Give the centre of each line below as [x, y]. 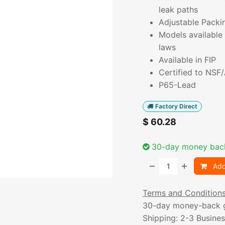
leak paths [178, 10]
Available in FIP [187, 60]
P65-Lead [177, 85]
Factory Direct [176, 106]
